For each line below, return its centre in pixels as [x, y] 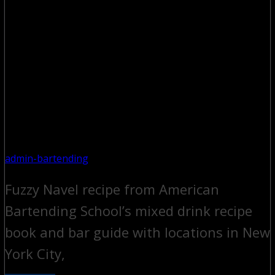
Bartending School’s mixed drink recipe [129, 211]
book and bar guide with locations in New [137, 232]
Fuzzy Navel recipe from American [112, 189]
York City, [35, 254]
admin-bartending [47, 159]
